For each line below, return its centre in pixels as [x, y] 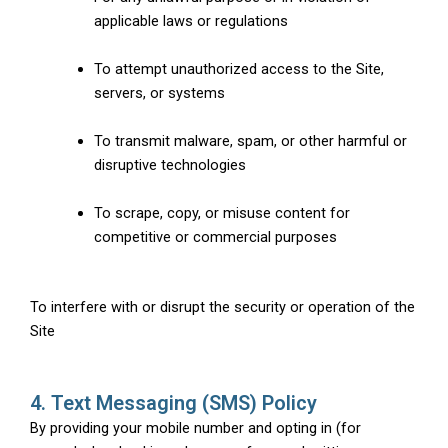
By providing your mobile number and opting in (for [195, 428]
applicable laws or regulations [190, 20]
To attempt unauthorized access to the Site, [238, 68]
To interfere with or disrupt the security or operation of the [222, 306]
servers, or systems [159, 92]
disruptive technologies [169, 164]
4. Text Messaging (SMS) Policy [173, 403]
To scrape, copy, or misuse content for [221, 212]
